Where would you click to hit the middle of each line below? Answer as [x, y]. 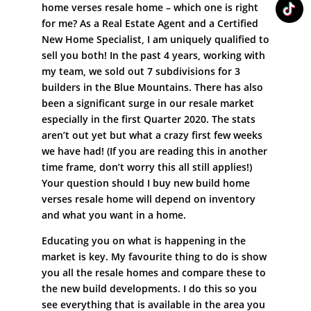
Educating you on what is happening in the [143, 240]
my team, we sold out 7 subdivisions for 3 [141, 71]
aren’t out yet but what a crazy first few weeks [152, 135]
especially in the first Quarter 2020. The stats [148, 119]
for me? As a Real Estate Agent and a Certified [150, 23]
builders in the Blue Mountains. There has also [152, 87]
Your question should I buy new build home [145, 183]
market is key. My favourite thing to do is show [154, 256]
